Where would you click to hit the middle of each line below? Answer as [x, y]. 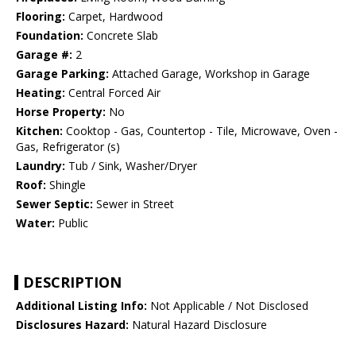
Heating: [41, 93]
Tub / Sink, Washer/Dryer [131, 166]
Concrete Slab [121, 36]
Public [72, 223]
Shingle [66, 185]
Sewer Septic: [54, 204]
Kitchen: [39, 131]
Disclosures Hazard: [72, 325]
